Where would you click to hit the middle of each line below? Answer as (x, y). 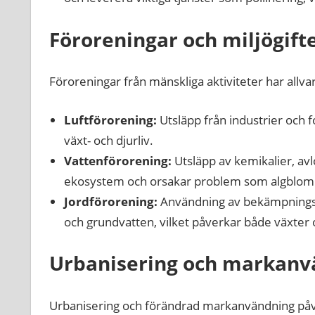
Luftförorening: (110, 120)
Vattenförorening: (117, 160)
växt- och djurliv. (108, 140)
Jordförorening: (110, 201)
